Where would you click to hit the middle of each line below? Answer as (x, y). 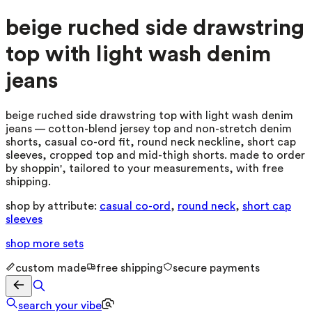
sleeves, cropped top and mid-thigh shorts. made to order (155, 155)
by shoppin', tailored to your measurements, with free (145, 168)
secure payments (216, 268)
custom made (51, 268)
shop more (34, 243)
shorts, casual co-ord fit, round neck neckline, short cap (151, 142)
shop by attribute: (51, 206)
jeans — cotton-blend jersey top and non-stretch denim (149, 128)
